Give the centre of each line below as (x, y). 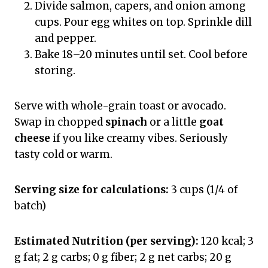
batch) (30, 205)
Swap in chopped (60, 122)
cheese (32, 138)
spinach (126, 122)
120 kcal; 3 (226, 241)
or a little (173, 122)
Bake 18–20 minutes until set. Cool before (141, 54)
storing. (55, 70)
